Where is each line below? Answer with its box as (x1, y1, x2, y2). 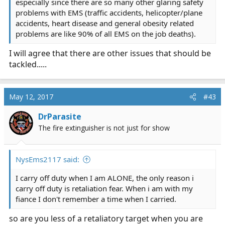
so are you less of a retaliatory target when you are (9, 213, 203, 224)
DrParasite (38, 111, 81, 122)
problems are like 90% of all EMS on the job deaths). (16, 29, 196, 39)
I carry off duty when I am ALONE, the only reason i (16, 173, 194, 183)
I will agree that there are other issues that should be (9, 48, 211, 59)
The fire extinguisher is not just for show (38, 123, 170, 133)
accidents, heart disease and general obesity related (16, 18, 194, 28)
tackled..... (9, 59, 47, 70)
